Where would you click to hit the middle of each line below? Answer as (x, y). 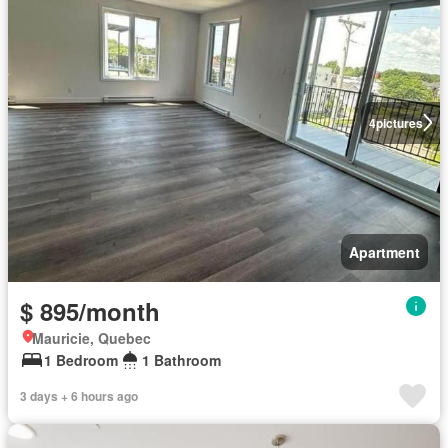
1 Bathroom (181, 360)
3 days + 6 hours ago (79, 396)
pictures (399, 122)
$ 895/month (90, 311)
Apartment (384, 252)
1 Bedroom (81, 360)
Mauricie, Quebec (91, 338)
